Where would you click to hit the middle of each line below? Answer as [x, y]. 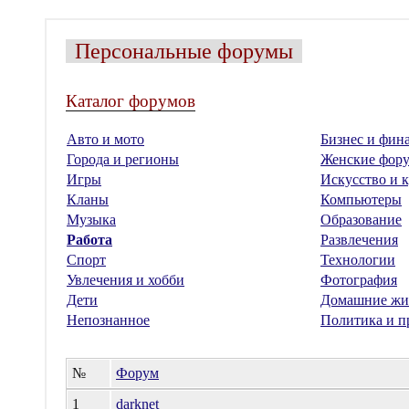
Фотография [359, 280]
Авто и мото [105, 139]
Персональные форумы [184, 51]
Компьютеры [361, 199]
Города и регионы [123, 159]
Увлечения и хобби [126, 280]
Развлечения [359, 240]
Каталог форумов [131, 101]
